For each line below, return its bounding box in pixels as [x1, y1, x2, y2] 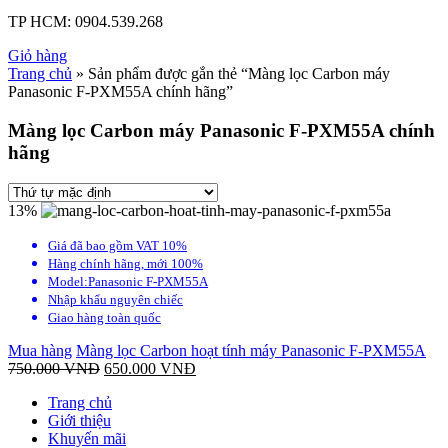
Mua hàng [8, 341, 72, 359]
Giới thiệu [48, 411, 111, 429]
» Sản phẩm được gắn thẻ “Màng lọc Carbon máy [72, 65, 390, 83]
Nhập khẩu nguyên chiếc [48, 291, 183, 307]
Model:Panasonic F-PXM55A [48, 273, 208, 289]
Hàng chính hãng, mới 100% [48, 255, 203, 271]
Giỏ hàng [8, 47, 67, 65]
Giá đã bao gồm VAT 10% [48, 237, 187, 253]
